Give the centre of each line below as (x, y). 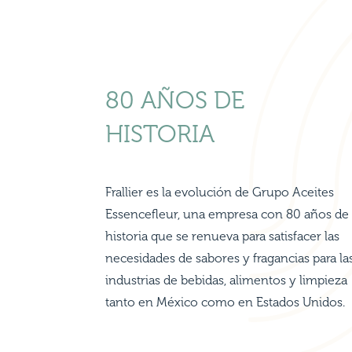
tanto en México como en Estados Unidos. (225, 302)
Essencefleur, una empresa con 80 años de (227, 214)
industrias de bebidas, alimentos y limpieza (227, 280)
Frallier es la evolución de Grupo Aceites (220, 192)
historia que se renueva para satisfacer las (223, 236)
